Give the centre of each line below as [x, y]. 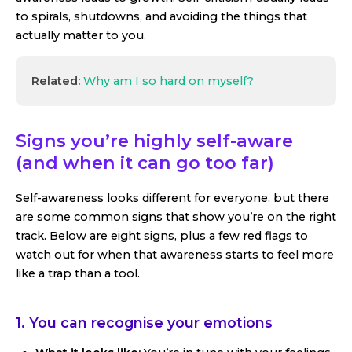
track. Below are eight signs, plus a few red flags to [162, 236]
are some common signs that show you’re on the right [176, 217]
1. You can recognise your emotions [144, 323]
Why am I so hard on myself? [169, 81]
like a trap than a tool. [78, 274]
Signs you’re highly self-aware [154, 141]
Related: [57, 81]
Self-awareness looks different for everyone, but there [172, 198]
